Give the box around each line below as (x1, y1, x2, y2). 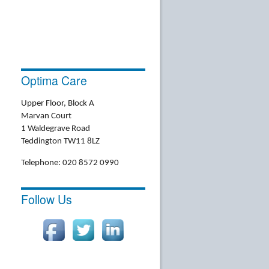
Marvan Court (20, 111, 71, 121)
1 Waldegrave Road (20, 124, 90, 133)
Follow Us (20, 190, 72, 208)
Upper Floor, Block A (20, 98, 94, 108)
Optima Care (20, 72, 87, 89)
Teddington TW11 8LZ (20, 136, 100, 146)
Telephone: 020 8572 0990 (20, 158, 119, 168)
